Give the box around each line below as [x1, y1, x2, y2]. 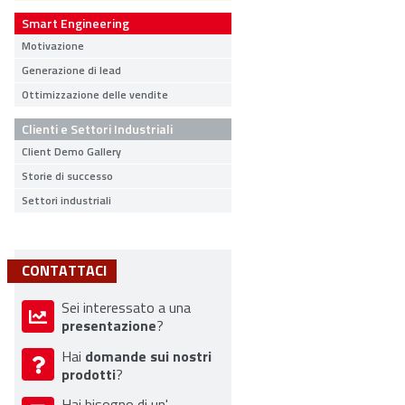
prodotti [61, 363, 116, 384]
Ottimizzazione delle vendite [22, 87, 168, 102]
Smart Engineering [22, 14, 129, 32]
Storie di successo [22, 168, 113, 184]
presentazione [61, 314, 156, 335]
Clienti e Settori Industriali [22, 120, 173, 137]
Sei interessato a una [61, 297, 191, 317]
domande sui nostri [85, 344, 212, 366]
